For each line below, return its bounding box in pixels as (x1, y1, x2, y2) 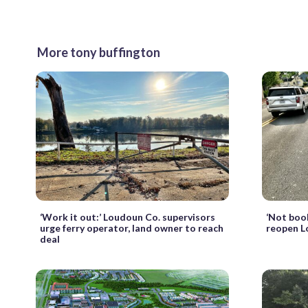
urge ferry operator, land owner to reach (40, 221, 223, 234)
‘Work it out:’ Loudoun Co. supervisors (40, 210, 215, 223)
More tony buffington (37, 45, 160, 60)
